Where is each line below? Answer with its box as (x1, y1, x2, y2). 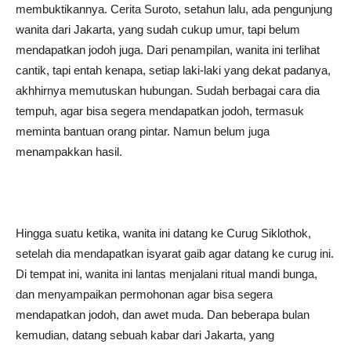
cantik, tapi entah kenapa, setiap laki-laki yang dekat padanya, (16, 63, 331, 77)
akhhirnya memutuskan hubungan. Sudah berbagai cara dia (16, 84, 320, 97)
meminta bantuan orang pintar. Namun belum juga (16, 125, 270, 138)
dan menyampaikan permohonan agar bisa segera (16, 288, 273, 301)
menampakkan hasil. (16, 145, 122, 158)
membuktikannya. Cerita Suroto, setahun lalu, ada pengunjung (16, 2, 332, 16)
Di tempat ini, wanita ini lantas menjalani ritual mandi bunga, (16, 267, 317, 280)
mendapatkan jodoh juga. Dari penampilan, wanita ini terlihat (16, 43, 320, 56)
